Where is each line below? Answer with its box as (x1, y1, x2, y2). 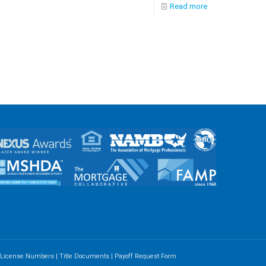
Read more (169, 2, 207, 11)
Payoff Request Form (115, 252, 176, 261)
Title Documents (59, 252, 109, 261)
